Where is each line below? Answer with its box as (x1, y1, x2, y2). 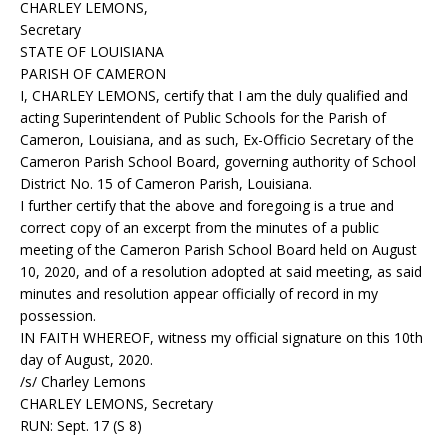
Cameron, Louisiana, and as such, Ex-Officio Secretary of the (20, 130, 414, 149)
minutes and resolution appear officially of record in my (20, 284, 378, 303)
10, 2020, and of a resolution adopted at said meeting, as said (20, 262, 422, 281)
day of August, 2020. (20, 350, 153, 369)
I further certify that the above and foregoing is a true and (20, 196, 394, 215)
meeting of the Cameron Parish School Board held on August (20, 240, 417, 259)
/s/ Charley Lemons (20, 372, 146, 391)
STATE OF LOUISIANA (20, 42, 164, 61)
